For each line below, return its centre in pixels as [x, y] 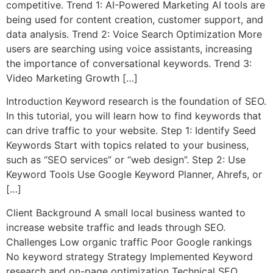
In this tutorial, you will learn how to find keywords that [134, 116]
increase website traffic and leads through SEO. [116, 227]
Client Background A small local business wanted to [126, 212]
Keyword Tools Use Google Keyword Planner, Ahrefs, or [134, 175]
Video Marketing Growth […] [72, 78]
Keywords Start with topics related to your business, [127, 145]
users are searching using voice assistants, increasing [129, 48]
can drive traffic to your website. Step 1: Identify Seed [131, 131]
